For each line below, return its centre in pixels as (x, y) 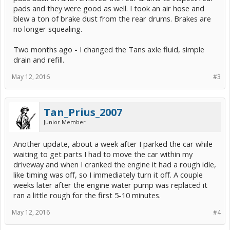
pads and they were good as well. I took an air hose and (109, 8)
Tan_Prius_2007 (83, 112)
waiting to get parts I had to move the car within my (103, 154)
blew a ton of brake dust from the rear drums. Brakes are (112, 18)
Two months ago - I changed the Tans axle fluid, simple (109, 49)
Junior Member (65, 122)
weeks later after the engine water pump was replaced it (110, 185)
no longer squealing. (48, 29)
